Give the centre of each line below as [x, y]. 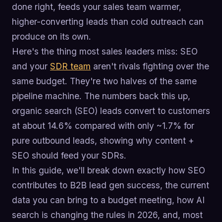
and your [31, 66]
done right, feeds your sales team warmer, [97, 6]
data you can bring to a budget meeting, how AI [108, 200]
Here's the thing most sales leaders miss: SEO [105, 51]
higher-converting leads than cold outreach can [108, 21]
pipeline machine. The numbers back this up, [101, 96]
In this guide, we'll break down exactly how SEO [109, 170]
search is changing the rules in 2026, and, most [107, 215]
